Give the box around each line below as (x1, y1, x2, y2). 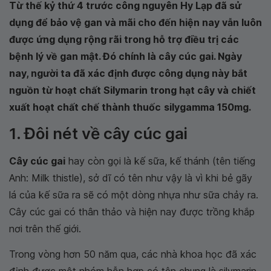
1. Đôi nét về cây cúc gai (9, 124, 188, 143)
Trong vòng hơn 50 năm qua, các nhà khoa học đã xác (9, 248, 256, 260)
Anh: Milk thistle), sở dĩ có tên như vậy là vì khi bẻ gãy (9, 172, 252, 184)
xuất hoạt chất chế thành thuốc (9, 101, 161, 113)
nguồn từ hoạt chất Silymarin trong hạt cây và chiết (9, 84, 256, 96)
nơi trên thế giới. (9, 223, 81, 235)
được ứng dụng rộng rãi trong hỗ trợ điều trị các (9, 33, 239, 45)
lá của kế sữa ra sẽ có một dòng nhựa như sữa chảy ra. (9, 189, 258, 201)
